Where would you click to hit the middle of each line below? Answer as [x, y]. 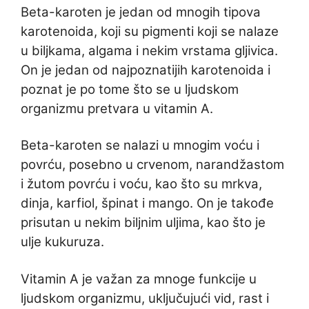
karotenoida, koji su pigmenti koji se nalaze [150, 31]
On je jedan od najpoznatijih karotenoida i [146, 70]
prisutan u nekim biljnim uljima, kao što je [143, 223]
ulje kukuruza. [62, 242]
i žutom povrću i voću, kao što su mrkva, [141, 184]
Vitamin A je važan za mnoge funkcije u [139, 279]
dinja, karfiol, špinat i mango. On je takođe [147, 203]
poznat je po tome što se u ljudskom [130, 89]
